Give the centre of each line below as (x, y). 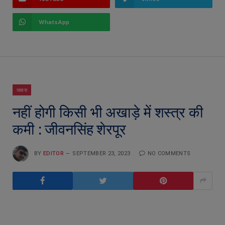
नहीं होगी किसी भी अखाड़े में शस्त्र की (108, 112)
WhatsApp (54, 22)
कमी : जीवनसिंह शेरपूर (69, 129)
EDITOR (53, 153)
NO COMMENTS (169, 153)
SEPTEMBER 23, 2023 (101, 153)
